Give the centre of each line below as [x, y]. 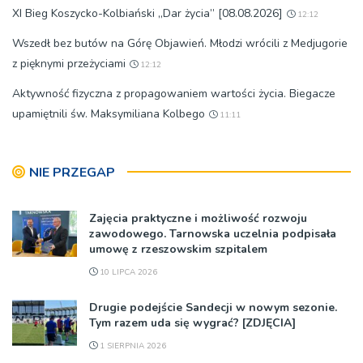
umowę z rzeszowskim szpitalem [178, 249]
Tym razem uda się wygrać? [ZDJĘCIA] [192, 323]
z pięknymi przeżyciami [69, 64]
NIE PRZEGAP [72, 173]
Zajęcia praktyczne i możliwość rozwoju [198, 218]
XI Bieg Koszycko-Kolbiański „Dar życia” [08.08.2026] [147, 13]
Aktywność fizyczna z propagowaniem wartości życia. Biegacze [174, 94]
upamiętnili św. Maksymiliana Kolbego [109, 114]
